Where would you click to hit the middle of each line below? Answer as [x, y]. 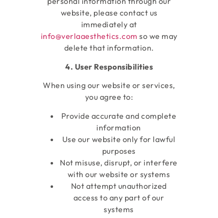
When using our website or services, [109, 85]
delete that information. [109, 48]
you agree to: [109, 97]
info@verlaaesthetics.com [89, 36]
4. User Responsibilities [109, 66]
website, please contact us [109, 13]
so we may [157, 36]
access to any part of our [119, 197]
